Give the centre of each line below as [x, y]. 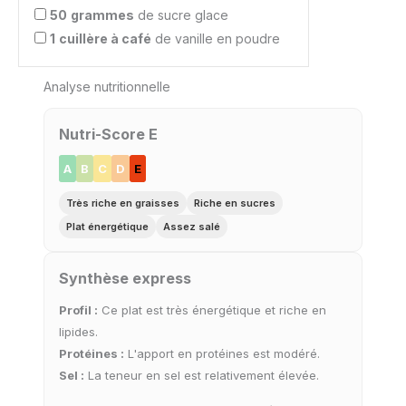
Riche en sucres [235, 203]
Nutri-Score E [108, 135]
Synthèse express [125, 279]
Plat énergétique [107, 227]
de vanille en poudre [216, 39]
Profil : [78, 310]
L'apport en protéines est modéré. [222, 354]
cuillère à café [105, 39]
